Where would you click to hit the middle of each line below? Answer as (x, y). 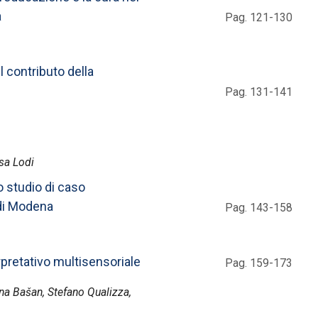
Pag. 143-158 (259, 207)
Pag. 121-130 (259, 17)
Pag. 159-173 (259, 263)
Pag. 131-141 (259, 92)
